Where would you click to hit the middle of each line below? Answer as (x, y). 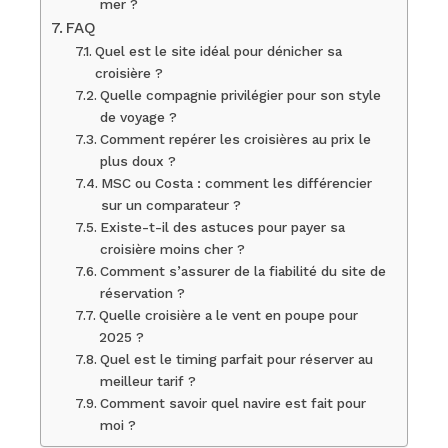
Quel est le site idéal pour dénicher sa (218, 51)
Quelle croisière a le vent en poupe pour (228, 315)
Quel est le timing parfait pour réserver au (236, 359)
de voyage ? (138, 117)
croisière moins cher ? (172, 249)
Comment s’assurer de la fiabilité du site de (242, 271)
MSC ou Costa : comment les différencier (236, 183)
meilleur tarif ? (147, 381)
